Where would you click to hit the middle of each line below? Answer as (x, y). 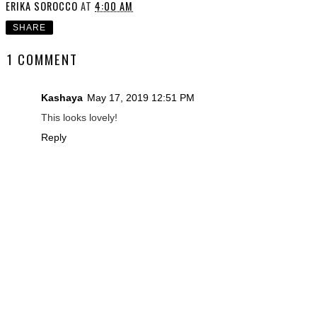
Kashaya (62, 97)
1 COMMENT (42, 59)
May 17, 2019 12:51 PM (141, 97)
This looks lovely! (79, 117)
